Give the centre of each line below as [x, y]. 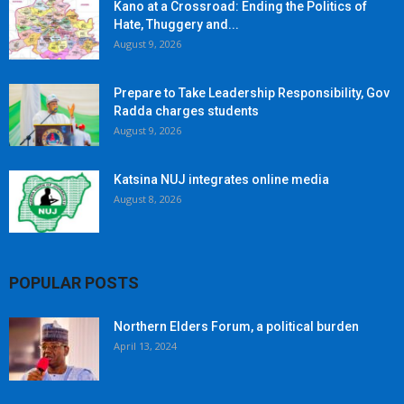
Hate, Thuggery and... [176, 25]
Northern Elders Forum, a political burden [236, 327]
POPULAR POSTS [74, 283]
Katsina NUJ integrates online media [221, 180]
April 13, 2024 [145, 346]
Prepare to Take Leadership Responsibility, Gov [252, 93]
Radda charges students [186, 111]
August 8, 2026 [147, 199]
